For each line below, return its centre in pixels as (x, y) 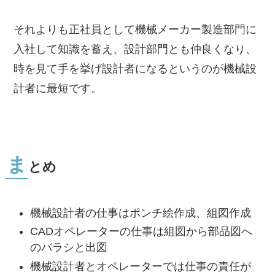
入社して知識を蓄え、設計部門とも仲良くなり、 (135, 49)
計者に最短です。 (58, 88)
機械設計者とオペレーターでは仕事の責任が (141, 266)
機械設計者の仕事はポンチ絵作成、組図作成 (141, 213)
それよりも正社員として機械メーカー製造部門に (135, 29)
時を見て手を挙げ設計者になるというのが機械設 (135, 68)
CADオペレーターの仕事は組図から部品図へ (141, 232)
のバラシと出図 (69, 248)
